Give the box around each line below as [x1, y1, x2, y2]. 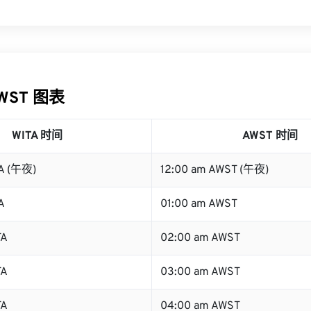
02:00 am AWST [160, 231, 240, 245]
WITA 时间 [12, 129, 62, 143]
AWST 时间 [242, 129, 298, 143]
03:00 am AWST [160, 265, 240, 279]
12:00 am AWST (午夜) [160, 163, 269, 177]
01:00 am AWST [160, 197, 237, 211]
